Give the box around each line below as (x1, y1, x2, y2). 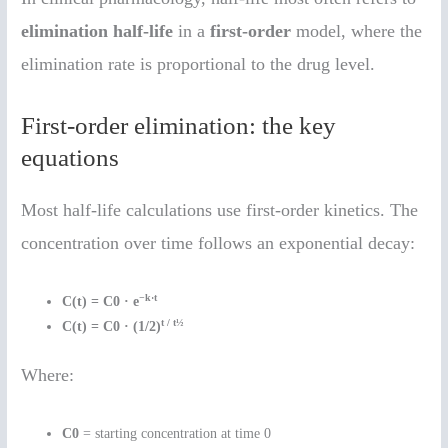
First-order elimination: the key (21, 112, 337, 140)
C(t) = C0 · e (62, 293, 140, 309)
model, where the (291, 21, 423, 42)
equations (21, 144, 120, 172)
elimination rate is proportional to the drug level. (21, 54, 376, 75)
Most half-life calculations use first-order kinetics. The (21, 200, 419, 221)
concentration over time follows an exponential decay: (21, 233, 416, 254)
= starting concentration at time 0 (79, 426, 272, 442)
